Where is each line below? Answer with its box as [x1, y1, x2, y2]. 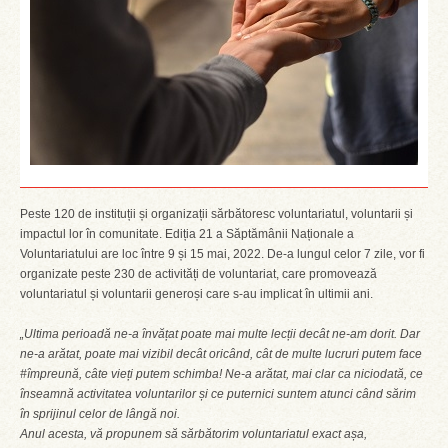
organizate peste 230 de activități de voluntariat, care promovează [20, 267, 377, 281]
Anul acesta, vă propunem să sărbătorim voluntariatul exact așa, [20, 427, 367, 441]
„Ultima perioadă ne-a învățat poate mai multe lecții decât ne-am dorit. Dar [20, 327, 420, 341]
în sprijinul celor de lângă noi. [20, 407, 180, 421]
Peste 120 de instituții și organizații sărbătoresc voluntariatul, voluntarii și [20, 207, 413, 221]
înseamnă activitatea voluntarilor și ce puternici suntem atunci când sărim [20, 387, 416, 401]
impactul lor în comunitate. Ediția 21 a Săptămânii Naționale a [20, 227, 354, 241]
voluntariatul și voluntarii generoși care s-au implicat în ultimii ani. [20, 287, 373, 301]
